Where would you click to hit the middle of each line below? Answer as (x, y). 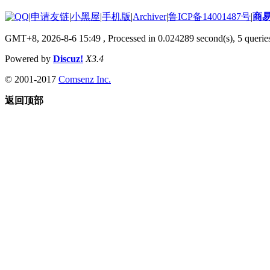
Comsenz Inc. (85, 79)
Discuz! (68, 58)
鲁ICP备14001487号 (209, 16)
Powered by (29, 58)
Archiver (149, 16)
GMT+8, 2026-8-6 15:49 (53, 38)
